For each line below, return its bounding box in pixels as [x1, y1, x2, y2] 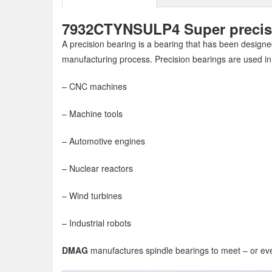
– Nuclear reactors [62, 161, 133, 174]
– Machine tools [62, 107, 123, 120]
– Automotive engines [62, 134, 145, 147]
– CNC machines [62, 80, 127, 92]
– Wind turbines [62, 189, 122, 202]
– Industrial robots [62, 216, 131, 229]
